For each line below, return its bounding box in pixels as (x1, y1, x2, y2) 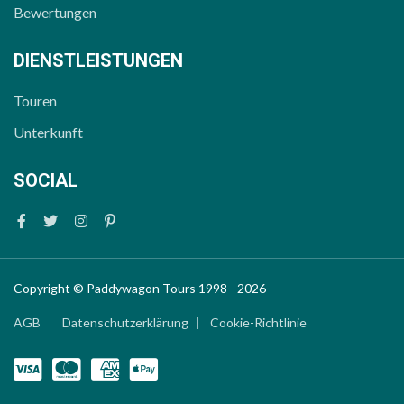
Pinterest (115, 211, 171, 229)
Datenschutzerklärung (62, 315, 188, 331)
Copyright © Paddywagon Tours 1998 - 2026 (14, 280, 266, 297)
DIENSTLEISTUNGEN (14, 50, 183, 72)
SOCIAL (14, 170, 78, 192)
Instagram (87, 211, 150, 229)
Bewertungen (14, 4, 96, 22)
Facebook (25, 211, 88, 229)
